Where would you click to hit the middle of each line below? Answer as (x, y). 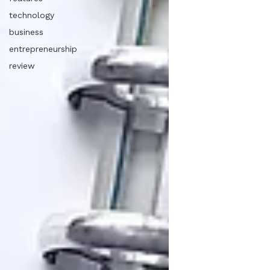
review (22, 66)
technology (32, 15)
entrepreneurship (43, 49)
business (26, 32)
